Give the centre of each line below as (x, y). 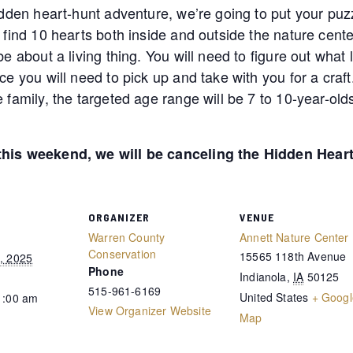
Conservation (123, 254)
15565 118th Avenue (293, 256)
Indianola (263, 277)
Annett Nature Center (294, 237)
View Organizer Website (150, 310)
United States (274, 297)
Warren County (127, 237)
